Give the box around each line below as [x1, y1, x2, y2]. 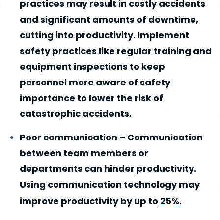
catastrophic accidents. [20, 107, 132, 120]
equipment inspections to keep [20, 60, 165, 73]
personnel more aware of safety [20, 76, 170, 88]
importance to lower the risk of [20, 91, 163, 104]
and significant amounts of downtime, [20, 13, 198, 26]
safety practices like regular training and [20, 44, 212, 57]
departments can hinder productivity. [20, 162, 196, 175]
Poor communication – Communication [20, 131, 203, 143]
